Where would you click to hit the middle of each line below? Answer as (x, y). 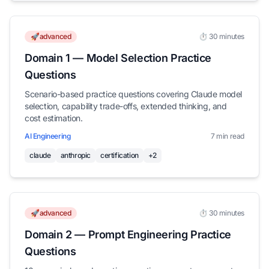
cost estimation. (54, 118)
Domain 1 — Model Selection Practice (118, 58)
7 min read (228, 136)
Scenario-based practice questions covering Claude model (133, 94)
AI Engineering (48, 136)
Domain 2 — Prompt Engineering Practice (128, 235)
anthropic (76, 156)
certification (119, 156)
